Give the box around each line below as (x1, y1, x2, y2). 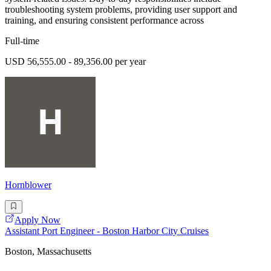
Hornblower (5, 179, 51, 190)
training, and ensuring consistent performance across (5, 15, 204, 25)
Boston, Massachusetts (5, 246, 91, 257)
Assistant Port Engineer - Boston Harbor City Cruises (5, 226, 209, 237)
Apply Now (15, 215, 60, 226)
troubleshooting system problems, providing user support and (5, 4, 237, 15)
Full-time (5, 35, 39, 46)
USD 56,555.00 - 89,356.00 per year (5, 56, 146, 67)
